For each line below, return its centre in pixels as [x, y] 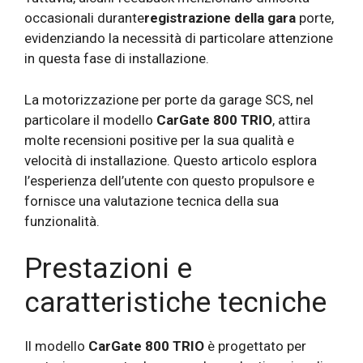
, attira [291, 120]
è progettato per [255, 346]
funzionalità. [62, 221]
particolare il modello [90, 120]
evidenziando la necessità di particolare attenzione [179, 38]
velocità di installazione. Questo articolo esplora [171, 160]
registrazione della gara [220, 18]
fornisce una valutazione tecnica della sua [152, 201]
